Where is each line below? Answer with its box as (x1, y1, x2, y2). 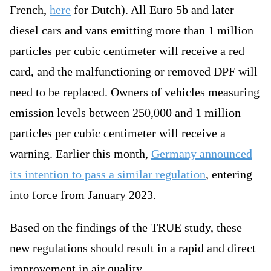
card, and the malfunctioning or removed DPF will (10, 65, 258, 79)
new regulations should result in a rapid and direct (10, 241, 256, 255)
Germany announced (151, 147, 252, 161)
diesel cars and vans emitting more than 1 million (10, 24, 253, 38)
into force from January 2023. (10, 188, 156, 202)
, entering (206, 168, 252, 181)
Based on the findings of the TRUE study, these (10, 221, 242, 235)
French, (10, 3, 50, 17)
